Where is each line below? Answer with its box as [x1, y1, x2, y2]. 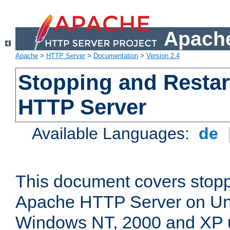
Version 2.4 [146, 52, 180, 60]
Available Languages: [32, 124, 195, 143]
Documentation [93, 52, 138, 60]
